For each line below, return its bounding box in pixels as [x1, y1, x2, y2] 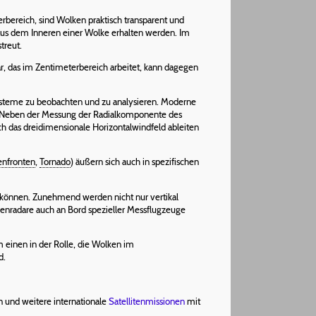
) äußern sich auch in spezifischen [71, 156, 199, 168]
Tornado [39, 156, 71, 168]
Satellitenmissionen [109, 295, 185, 307]
